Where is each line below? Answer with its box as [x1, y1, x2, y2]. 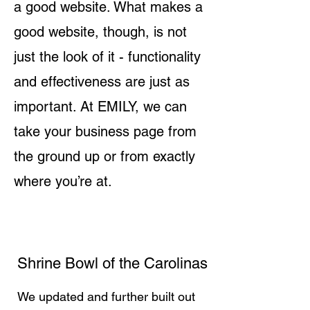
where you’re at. [14, 173, 112, 190]
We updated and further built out [17, 289, 195, 304]
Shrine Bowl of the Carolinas [17, 255, 208, 272]
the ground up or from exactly [14, 148, 195, 165]
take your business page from [14, 123, 197, 140]
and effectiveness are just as [14, 73, 190, 90]
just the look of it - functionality [14, 48, 201, 65]
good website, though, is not [14, 24, 187, 40]
